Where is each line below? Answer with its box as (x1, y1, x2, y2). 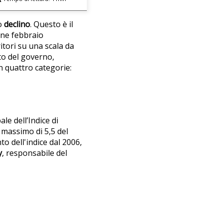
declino (4, 18, 30, 30)
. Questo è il (30, 18, 73, 30)
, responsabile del (2, 147, 67, 159)
